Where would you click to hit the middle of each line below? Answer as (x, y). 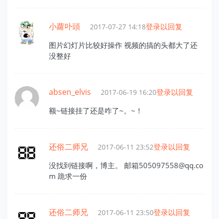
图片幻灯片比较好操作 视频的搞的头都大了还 (123, 45)
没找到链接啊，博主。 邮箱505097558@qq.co (126, 165)
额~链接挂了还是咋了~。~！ (96, 110)
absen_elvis (70, 92)
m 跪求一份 (68, 176)
